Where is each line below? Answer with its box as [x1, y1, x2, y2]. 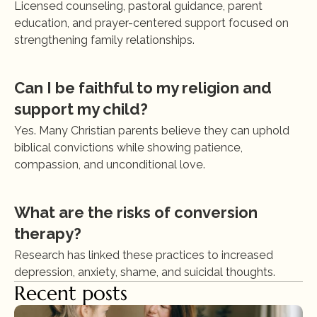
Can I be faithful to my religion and [14, 79, 272, 97]
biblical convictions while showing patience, [14, 141, 243, 154]
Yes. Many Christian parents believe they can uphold [14, 124, 289, 137]
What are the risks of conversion [14, 203, 258, 221]
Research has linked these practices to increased [14, 248, 273, 262]
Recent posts [14, 281, 127, 306]
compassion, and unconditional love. [14, 158, 205, 171]
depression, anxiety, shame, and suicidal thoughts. [14, 265, 275, 279]
